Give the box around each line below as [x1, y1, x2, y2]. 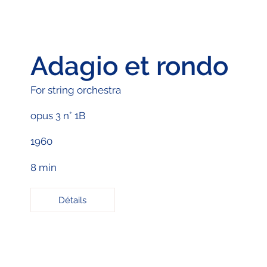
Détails [58, 194, 87, 206]
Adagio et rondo [30, 50, 228, 81]
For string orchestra [30, 83, 121, 96]
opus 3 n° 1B [30, 109, 85, 122]
